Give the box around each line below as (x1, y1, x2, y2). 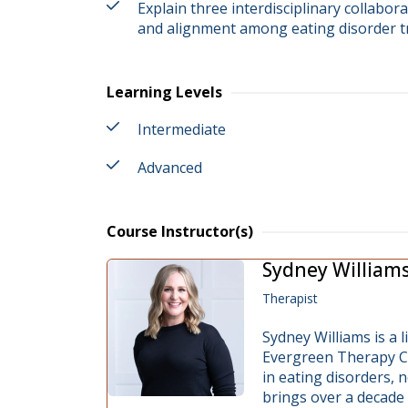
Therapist (262, 290, 318, 307)
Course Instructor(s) (107, 221, 253, 241)
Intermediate (138, 119, 226, 139)
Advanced (138, 158, 202, 178)
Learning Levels (107, 82, 222, 102)
